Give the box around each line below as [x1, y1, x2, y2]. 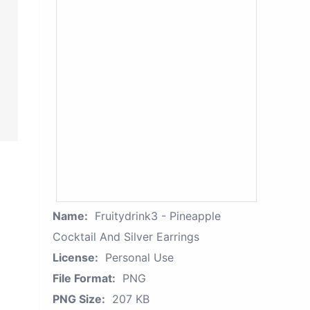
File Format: [53, 271, 116, 285]
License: [53, 250, 98, 264]
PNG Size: [53, 292, 105, 306]
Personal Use [105, 250, 174, 264]
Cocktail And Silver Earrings [53, 230, 199, 244]
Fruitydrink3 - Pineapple [95, 209, 221, 223]
